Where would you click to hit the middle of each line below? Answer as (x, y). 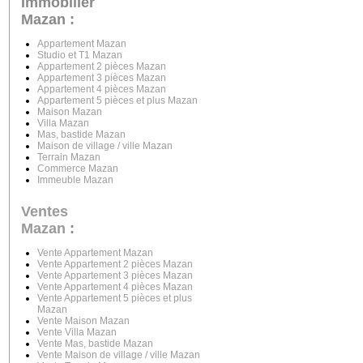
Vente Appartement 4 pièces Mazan (115, 287)
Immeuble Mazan (75, 180)
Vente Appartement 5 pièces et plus (115, 298)
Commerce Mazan (78, 169)
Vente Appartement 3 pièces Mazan (115, 275)
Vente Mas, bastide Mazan (95, 344)
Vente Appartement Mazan (95, 253)
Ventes (45, 211)
